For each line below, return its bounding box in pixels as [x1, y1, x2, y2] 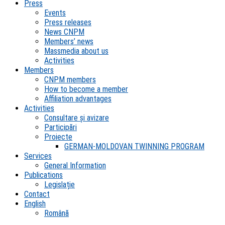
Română [44, 208, 69, 218]
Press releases [44, 18, 91, 27]
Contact [24, 189, 50, 199]
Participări [44, 123, 77, 132]
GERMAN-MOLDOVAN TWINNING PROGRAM [64, 142, 204, 151]
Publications [24, 170, 63, 180]
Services [24, 151, 52, 161]
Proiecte [44, 132, 72, 142]
